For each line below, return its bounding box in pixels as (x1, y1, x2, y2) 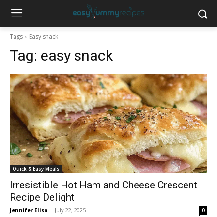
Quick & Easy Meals (13, 165, 60, 172)
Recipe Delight (10, 191, 75, 203)
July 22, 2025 (55, 206, 86, 214)
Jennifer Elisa (10, 206, 48, 214)
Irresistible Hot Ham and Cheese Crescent (10, 179, 197, 191)
